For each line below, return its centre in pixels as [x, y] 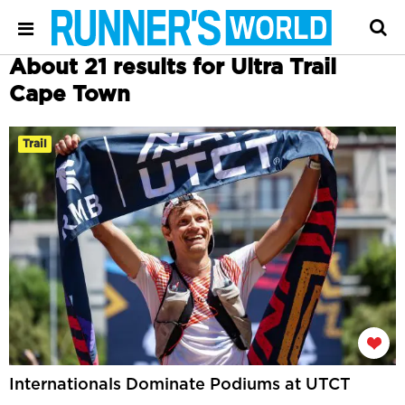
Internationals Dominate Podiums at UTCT [180, 385]
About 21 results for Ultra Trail [173, 68]
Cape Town [70, 95]
